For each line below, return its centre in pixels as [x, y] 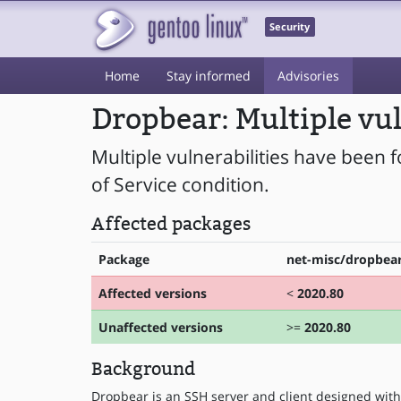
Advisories [308, 76]
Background [143, 369]
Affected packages [171, 224]
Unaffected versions [161, 327]
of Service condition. [180, 184]
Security [290, 27]
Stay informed [209, 76]
